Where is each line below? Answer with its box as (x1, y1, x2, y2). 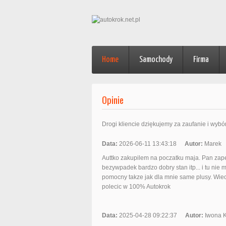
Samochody (139, 55, 173, 64)
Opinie (102, 92, 124, 106)
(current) (118, 55, 146, 64)
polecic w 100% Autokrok (102, 183, 171, 190)
